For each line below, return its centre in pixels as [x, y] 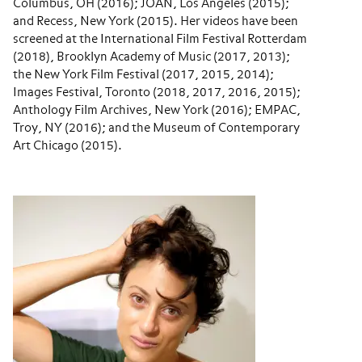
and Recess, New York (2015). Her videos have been [156, 21]
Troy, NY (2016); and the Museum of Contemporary [156, 128]
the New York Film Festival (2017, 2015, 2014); [143, 75]
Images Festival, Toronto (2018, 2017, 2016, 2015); [157, 93]
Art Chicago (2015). [67, 146]
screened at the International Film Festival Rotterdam [160, 39]
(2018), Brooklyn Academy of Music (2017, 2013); [152, 57]
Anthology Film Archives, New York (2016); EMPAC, [157, 110]
